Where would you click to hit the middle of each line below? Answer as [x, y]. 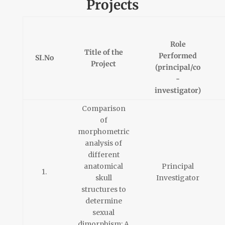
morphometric [103, 132]
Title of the [103, 52]
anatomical [104, 166]
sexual [104, 213]
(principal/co [178, 68]
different [103, 155]
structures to [103, 190]
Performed [178, 56]
